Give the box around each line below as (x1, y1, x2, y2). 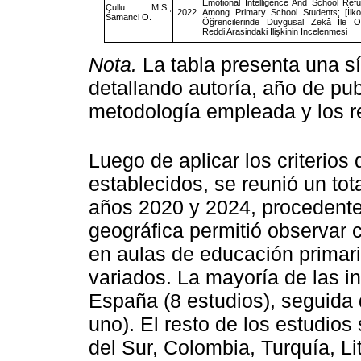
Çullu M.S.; (106, 2, 172, 13)
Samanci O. (106, 12, 151, 23)
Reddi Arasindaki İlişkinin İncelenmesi (202, 27, 347, 37)
